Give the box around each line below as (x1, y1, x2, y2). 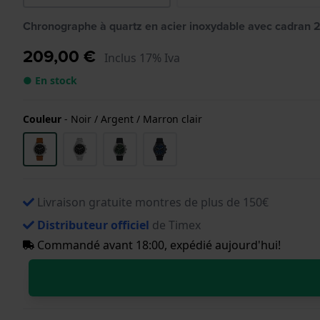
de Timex (149, 216, 201, 233)
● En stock (23, 73, 77, 87)
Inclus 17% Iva (104, 49, 180, 66)
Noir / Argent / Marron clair (71, 111, 202, 126)
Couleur (23, 111, 61, 126)
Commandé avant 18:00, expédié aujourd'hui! (34, 236, 281, 253)
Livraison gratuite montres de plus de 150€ (37, 194, 269, 210)
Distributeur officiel (37, 216, 149, 233)
